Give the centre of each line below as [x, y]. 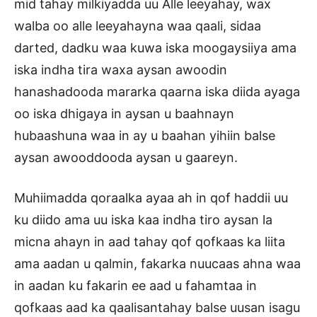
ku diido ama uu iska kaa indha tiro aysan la [143, 220]
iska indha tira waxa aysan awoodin [121, 70]
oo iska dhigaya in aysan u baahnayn [124, 114]
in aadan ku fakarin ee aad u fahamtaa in [136, 286]
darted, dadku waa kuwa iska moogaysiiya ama [155, 48]
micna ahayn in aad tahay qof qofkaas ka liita [150, 242]
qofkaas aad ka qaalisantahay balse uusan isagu [157, 308]
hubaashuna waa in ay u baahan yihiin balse [145, 136]
